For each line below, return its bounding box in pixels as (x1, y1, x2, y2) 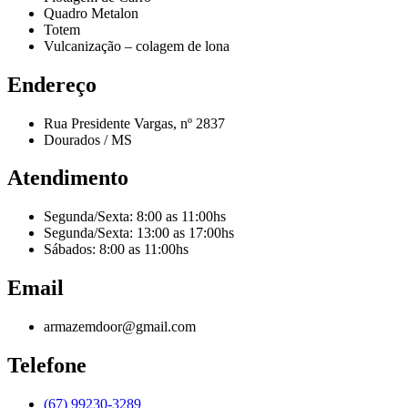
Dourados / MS (44, 131, 132, 148)
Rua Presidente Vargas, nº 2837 (44, 115, 225, 131)
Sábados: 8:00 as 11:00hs (44, 241, 189, 258)
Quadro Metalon (44, 5, 138, 21)
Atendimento (7, 166, 128, 190)
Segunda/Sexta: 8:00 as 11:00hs (44, 209, 226, 225)
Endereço (7, 72, 97, 97)
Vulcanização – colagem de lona (44, 37, 229, 54)
